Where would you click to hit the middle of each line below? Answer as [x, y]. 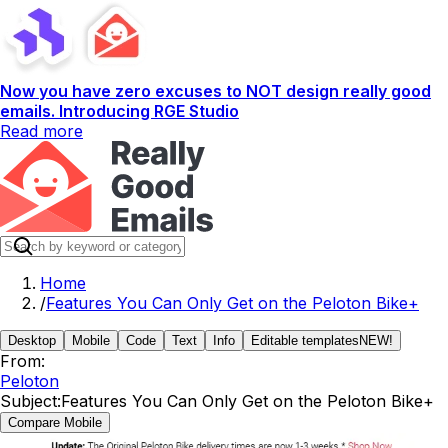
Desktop [32, 340]
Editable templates [305, 340]
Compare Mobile [55, 422]
